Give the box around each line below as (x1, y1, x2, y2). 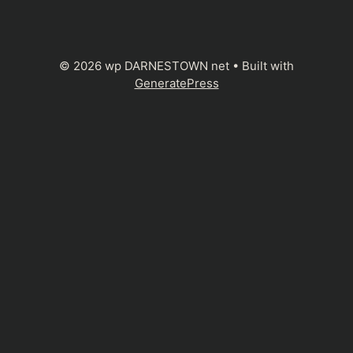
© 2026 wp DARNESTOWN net (59, 58, 229, 74)
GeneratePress (134, 76, 219, 91)
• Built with (229, 58, 294, 74)
